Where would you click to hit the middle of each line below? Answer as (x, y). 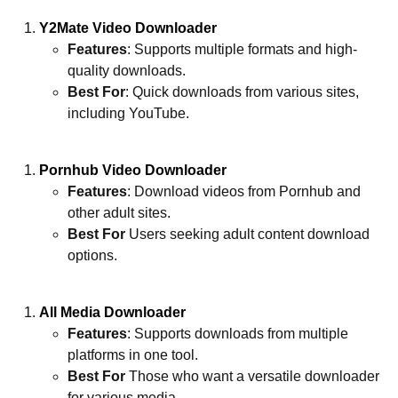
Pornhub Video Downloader (133, 170)
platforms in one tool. (133, 354)
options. (92, 255)
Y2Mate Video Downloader (128, 28)
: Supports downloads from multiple (238, 333)
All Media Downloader (112, 312)
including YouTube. (128, 113)
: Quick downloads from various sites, (242, 92)
